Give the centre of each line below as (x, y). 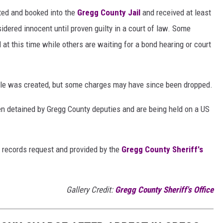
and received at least (176, 13)
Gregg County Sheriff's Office (164, 190)
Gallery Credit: (91, 190)
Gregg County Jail (109, 13)
